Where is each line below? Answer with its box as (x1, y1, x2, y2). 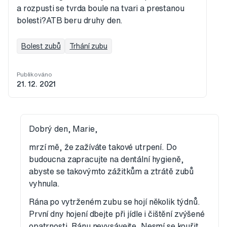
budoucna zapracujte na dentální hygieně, (29, 155, 184, 164)
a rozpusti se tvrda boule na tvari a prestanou (17, 4, 184, 13)
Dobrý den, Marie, (29, 125, 98, 133)
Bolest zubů (21, 43, 61, 50)
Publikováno (17, 71, 52, 78)
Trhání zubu (69, 43, 107, 50)
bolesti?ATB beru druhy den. (17, 16, 123, 25)
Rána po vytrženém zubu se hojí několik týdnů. (29, 198, 200, 206)
